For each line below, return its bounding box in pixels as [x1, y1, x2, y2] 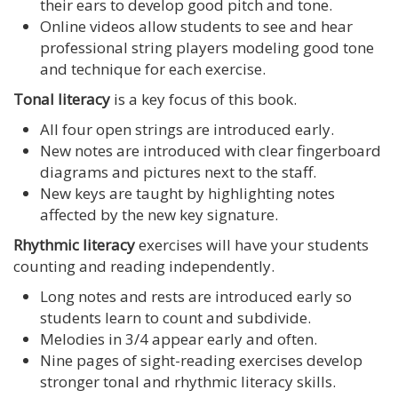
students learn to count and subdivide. [40, 306, 311, 328]
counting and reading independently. [13, 255, 275, 276]
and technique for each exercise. [40, 58, 266, 79]
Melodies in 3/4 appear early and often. [40, 328, 317, 349]
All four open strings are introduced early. [40, 118, 334, 139]
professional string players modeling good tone [40, 36, 374, 58]
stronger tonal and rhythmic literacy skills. [40, 370, 336, 392]
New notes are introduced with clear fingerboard [40, 139, 381, 161]
